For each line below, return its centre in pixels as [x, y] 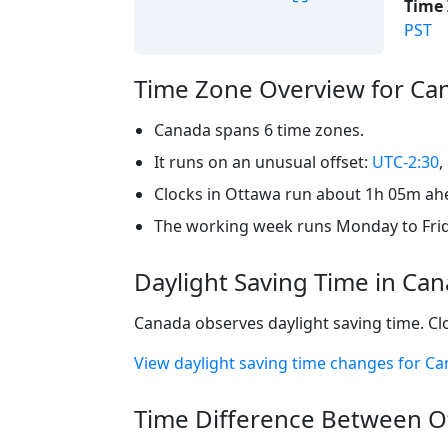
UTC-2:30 [405, 161]
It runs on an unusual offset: [263, 161]
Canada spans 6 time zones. [259, 129]
